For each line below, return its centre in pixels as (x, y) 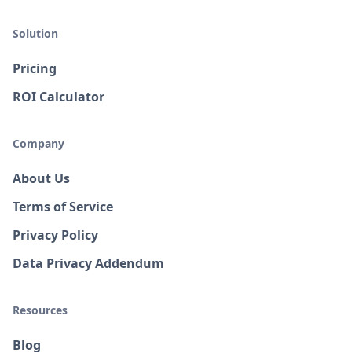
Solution (35, 33)
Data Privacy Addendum (88, 263)
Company (38, 143)
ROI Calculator (59, 97)
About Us (41, 178)
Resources (40, 310)
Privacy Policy (55, 235)
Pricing (35, 68)
